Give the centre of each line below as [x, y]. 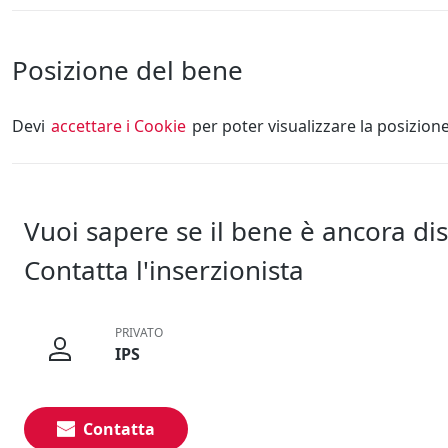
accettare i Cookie [118, 126]
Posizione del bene [127, 70]
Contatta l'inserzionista [164, 270]
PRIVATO [138, 332]
